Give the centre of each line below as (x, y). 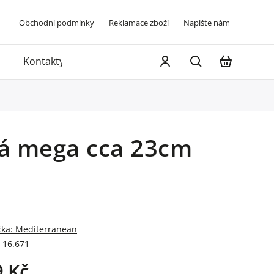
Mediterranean (46, 229)
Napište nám (206, 22)
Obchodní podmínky (56, 22)
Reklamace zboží (139, 22)
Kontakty (44, 61)
